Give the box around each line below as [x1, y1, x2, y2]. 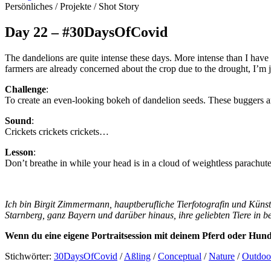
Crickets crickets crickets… [5, 126, 109, 137]
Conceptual [158, 251, 201, 262]
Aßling [124, 251, 151, 262]
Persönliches [5, 1, 53, 12]
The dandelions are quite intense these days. [5, 53, 174, 64]
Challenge [5, 84, 46, 95]
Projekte [60, 1, 91, 12]
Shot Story [99, 1, 139, 12]
